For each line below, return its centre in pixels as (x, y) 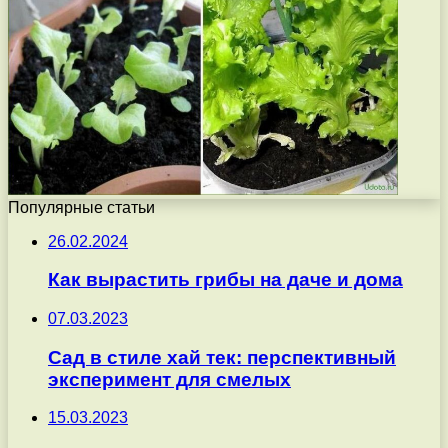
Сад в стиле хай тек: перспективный (222, 357)
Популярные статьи (81, 207)
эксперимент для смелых (169, 379)
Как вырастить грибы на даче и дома (225, 280)
